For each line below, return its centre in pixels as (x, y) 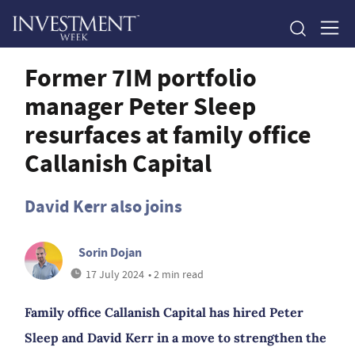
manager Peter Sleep (140, 106)
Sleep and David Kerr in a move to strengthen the (176, 338)
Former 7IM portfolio (141, 78)
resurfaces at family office (168, 135)
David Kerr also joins (103, 206)
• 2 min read (176, 274)
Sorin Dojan (110, 252)
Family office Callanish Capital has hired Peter (164, 312)
